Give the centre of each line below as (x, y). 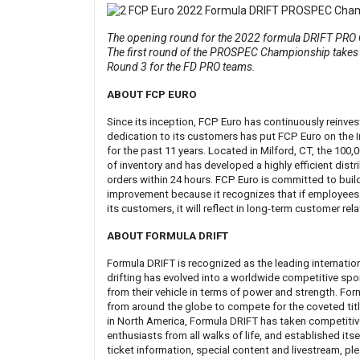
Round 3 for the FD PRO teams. (181, 67)
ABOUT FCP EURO (152, 95)
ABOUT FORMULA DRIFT (168, 236)
